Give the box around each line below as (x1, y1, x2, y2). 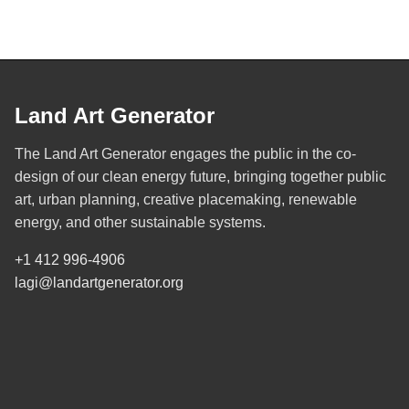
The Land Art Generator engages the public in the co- (15, 146, 356, 163)
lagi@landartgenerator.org (15, 275, 184, 291)
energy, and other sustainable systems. (15, 215, 266, 231)
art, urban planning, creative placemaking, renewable (15, 192, 357, 208)
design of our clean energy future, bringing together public (15, 169, 386, 185)
